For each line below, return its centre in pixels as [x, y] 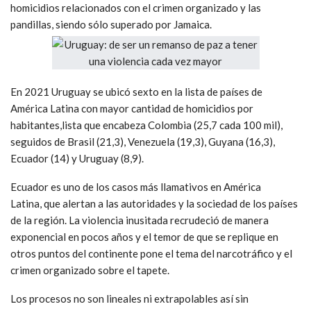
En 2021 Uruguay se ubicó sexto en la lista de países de [136, 91]
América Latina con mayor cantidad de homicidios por [132, 108]
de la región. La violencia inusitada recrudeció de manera [140, 220]
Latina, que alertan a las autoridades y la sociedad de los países [154, 203]
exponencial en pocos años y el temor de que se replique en [144, 236]
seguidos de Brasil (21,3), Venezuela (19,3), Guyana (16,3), [143, 141]
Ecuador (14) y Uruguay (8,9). [77, 158]
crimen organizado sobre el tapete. [90, 270]
